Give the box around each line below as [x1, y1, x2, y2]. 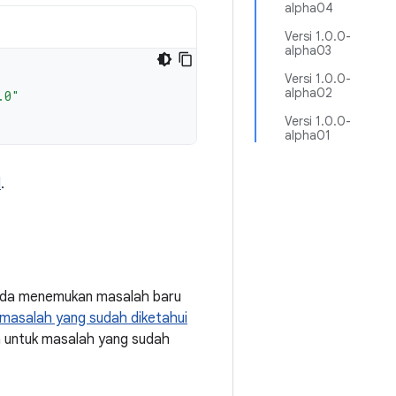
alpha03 [285, 42, 331, 58]
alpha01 [285, 127, 331, 143]
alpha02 [285, 85, 332, 101]
